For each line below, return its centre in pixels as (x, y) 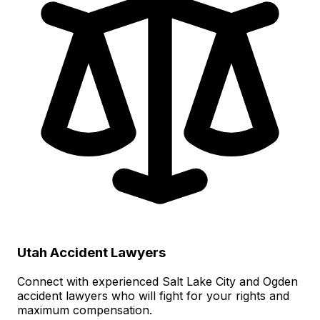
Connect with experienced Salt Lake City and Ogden (157, 281)
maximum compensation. (85, 310)
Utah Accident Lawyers (91, 252)
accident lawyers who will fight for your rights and (153, 295)
